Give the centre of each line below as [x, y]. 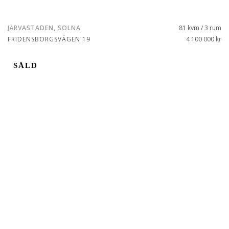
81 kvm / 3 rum [200, 28]
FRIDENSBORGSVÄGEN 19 [49, 39]
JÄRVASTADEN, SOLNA [44, 28]
